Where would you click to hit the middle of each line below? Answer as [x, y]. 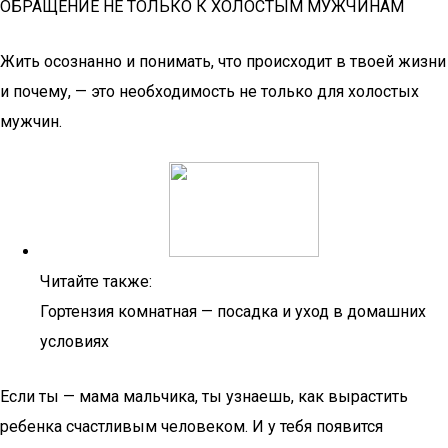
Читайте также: [96, 281]
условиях [74, 341]
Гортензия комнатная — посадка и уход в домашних [233, 311]
